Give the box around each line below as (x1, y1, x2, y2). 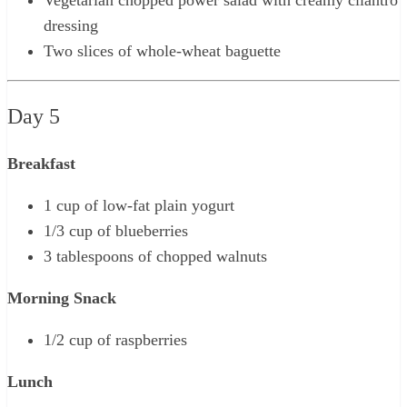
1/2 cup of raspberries (44, 330, 187, 349)
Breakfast (7, 154, 75, 173)
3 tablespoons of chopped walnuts (44, 246, 267, 265)
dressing (44, 15, 98, 35)
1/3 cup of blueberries (44, 221, 188, 240)
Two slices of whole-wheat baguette (44, 41, 281, 60)
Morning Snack (7, 288, 116, 307)
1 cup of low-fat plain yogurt (44, 195, 234, 214)
